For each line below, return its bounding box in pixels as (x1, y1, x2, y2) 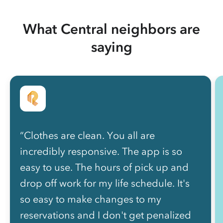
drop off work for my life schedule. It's (20, 177, 190, 190)
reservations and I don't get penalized (20, 209, 191, 222)
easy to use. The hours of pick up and (20, 161, 189, 174)
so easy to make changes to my (20, 193, 161, 206)
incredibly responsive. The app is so (20, 145, 182, 158)
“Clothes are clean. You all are (20, 129, 155, 142)
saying (91, 38, 132, 56)
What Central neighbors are (23, 20, 200, 38)
